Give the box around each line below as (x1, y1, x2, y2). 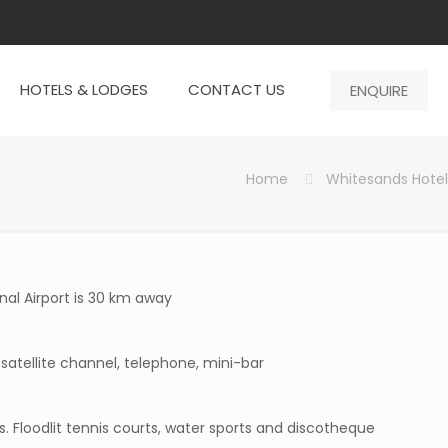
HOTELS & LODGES (20, 79, 148, 100)
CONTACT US (188, 79, 285, 100)
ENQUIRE (350, 79, 408, 101)
